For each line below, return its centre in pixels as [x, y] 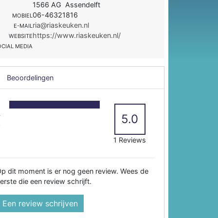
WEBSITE [21, 36]
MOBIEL [23, 15]
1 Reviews [130, 140]
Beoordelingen [29, 77]
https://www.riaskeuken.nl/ [77, 35]
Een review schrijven [40, 203]
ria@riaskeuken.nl [61, 25]
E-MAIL [23, 26]
